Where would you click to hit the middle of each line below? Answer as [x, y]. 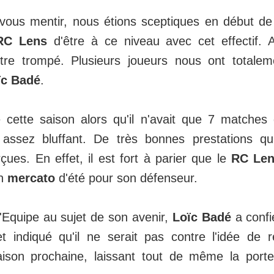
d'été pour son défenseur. [126, 178]
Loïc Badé [202, 217]
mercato [31, 178]
